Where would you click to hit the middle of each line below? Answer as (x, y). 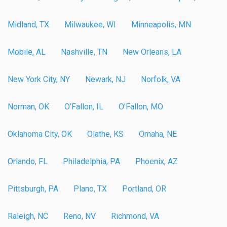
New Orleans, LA (152, 52)
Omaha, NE (158, 134)
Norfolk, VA (161, 79)
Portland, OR (144, 188)
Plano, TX (90, 188)
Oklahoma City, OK (40, 134)
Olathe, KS (105, 134)
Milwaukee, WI (90, 24)
